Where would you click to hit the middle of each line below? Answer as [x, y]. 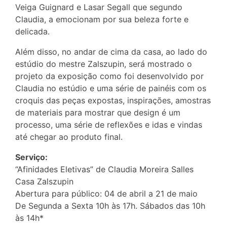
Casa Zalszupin [44, 182]
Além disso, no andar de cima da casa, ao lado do [111, 52]
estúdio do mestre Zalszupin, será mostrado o [104, 64]
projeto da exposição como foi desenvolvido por [109, 76]
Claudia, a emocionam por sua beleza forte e [102, 20]
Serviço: [31, 157]
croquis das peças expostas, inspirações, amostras [113, 101]
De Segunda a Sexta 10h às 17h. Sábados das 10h [110, 206]
